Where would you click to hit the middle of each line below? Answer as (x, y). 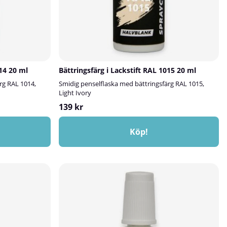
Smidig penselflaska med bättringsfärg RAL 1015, (131, 84)
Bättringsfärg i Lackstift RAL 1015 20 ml (127, 70)
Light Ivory (75, 93)
